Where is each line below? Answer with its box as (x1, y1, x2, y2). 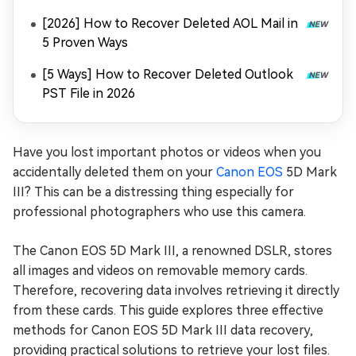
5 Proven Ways (42, 35, 128, 50)
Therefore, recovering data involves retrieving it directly (13, 283, 339, 298)
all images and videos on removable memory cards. (13, 263, 308, 278)
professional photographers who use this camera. (13, 204, 306, 219)
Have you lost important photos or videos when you (13, 145, 321, 160)
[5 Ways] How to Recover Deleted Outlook (42, 67, 293, 82)
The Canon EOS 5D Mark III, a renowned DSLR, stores (13, 243, 332, 258)
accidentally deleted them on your (13, 164, 216, 180)
